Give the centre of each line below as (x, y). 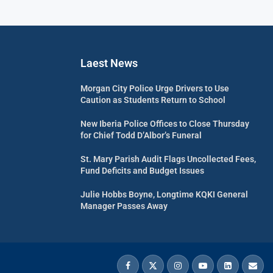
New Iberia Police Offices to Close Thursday (165, 123)
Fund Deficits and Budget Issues (142, 170)
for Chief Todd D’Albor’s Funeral (141, 135)
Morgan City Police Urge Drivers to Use (155, 88)
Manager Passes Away (124, 206)
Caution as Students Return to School (153, 100)
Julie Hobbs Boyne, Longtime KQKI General (164, 194)
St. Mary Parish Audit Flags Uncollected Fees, (168, 159)
